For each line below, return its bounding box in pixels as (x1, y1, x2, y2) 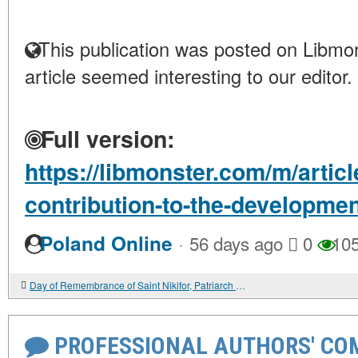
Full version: (34, 122, 174, 156)
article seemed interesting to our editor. (25, 62, 352, 90)
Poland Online (40, 229, 173, 258)
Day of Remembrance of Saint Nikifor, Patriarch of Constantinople (236, 278, 245, 292)
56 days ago (189, 230, 283, 257)
